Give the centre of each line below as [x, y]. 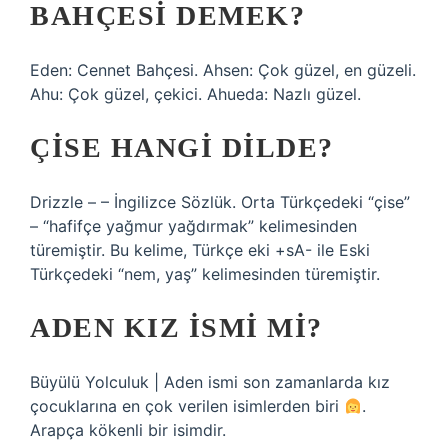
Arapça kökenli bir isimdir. [128, 430]
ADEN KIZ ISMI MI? [176, 327]
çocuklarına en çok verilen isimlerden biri [187, 406]
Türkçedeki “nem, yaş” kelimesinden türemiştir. [205, 274]
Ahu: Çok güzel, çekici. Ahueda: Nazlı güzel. [195, 94]
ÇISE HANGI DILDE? [182, 147]
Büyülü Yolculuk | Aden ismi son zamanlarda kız [210, 382]
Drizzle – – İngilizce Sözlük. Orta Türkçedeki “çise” [220, 202]
